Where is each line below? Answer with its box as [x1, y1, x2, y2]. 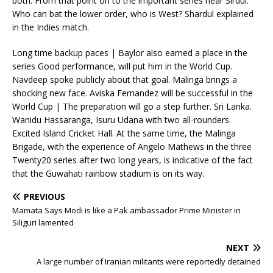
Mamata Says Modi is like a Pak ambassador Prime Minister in [12, 205, 241, 216]
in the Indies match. [12, 21, 89, 33]
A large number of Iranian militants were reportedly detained [37, 256, 261, 267]
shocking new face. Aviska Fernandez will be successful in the [12, 87, 253, 99]
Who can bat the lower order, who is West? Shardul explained [12, 8, 253, 19]
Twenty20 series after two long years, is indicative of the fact [12, 154, 253, 166]
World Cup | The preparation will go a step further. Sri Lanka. [12, 101, 252, 112]
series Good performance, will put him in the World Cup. [12, 60, 232, 72]
